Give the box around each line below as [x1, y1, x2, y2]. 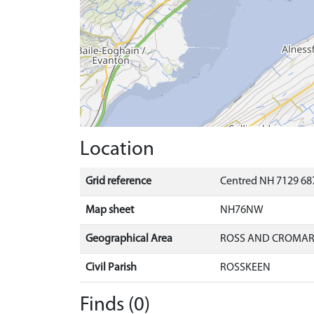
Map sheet [86, 205, 134, 216]
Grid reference [86, 176, 151, 187]
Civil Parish [86, 262, 137, 273]
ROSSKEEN [220, 262, 271, 273]
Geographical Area [86, 233, 172, 245]
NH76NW [220, 205, 264, 216]
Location [80, 139, 154, 160]
